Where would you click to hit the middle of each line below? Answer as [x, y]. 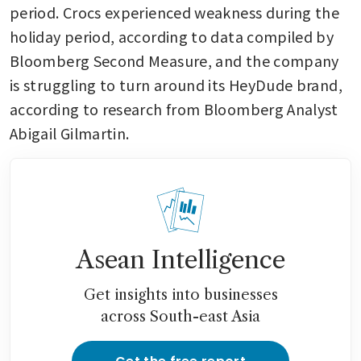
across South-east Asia [180, 316]
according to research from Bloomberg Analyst [174, 108]
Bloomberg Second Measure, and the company [174, 60]
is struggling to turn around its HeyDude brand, [176, 84]
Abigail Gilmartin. [71, 133]
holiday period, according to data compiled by [172, 36]
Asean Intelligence [180, 259]
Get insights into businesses [180, 295]
